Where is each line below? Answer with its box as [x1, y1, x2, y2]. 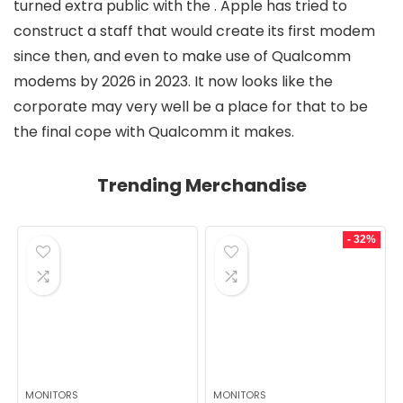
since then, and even [13, 46, 163, 67]
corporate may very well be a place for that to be [13, 96, 368, 117]
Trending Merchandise [96, 173, 307, 198]
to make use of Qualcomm [163, 46, 351, 67]
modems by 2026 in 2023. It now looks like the [13, 71, 333, 92]
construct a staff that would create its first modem [13, 21, 375, 41]
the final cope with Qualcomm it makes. [13, 121, 294, 142]
